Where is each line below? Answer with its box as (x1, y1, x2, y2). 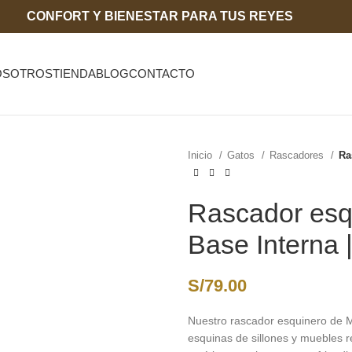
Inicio (188, 149, 215, 161)
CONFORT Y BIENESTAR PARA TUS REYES (27, 9, 293, 23)
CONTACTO (129, 67, 195, 80)
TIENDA (53, 67, 96, 80)
